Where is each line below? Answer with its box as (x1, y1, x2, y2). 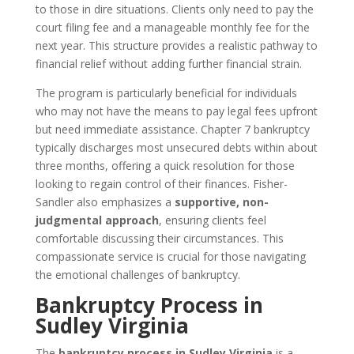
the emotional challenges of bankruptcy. (35, 267, 240, 282)
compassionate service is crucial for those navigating (35, 249, 306, 264)
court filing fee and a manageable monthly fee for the (35, 20, 310, 35)
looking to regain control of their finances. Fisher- (35, 176, 288, 191)
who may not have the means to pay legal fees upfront (35, 104, 318, 119)
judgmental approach (35, 213, 159, 228)
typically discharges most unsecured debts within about (35, 140, 318, 155)
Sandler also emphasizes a (35, 194, 175, 209)
